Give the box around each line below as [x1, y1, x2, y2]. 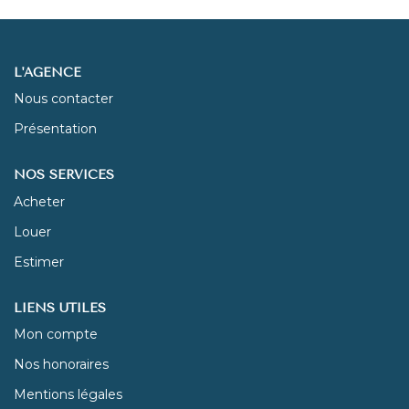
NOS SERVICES [14, 167, 114, 183]
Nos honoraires [14, 356, 109, 372]
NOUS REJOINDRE [128, 31, 281, 51]
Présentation [14, 121, 97, 137]
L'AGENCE [14, 64, 81, 80]
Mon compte [14, 326, 98, 342]
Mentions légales [14, 386, 122, 403]
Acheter [14, 193, 65, 210]
